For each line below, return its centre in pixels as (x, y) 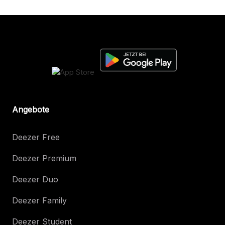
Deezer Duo (35, 179)
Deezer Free (36, 137)
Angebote (31, 109)
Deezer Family (39, 200)
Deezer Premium (44, 158)
